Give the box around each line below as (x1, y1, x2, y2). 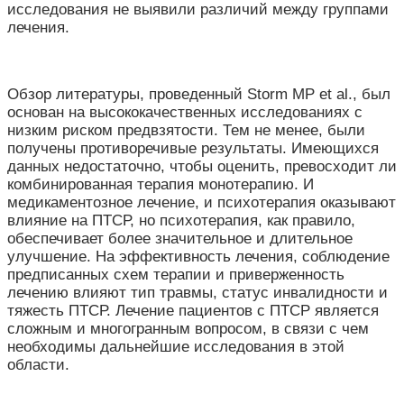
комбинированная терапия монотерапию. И (7, 175, 314, 193)
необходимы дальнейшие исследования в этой (7, 337, 344, 355)
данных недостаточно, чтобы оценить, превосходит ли (7, 157, 397, 175)
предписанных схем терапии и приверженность (7, 265, 344, 283)
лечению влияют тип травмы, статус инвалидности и (7, 283, 388, 301)
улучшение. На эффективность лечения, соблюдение (7, 247, 390, 265)
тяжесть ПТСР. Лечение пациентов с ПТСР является (7, 301, 379, 319)
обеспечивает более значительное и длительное (7, 229, 353, 247)
